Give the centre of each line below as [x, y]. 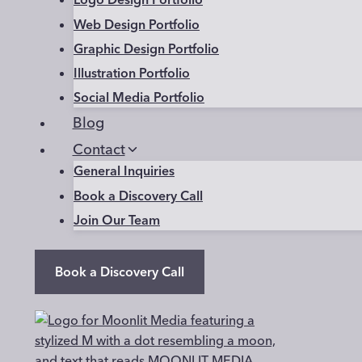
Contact [99, 149]
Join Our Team [117, 219]
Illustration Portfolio [132, 72]
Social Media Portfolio [139, 97]
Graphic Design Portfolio [146, 48]
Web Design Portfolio [137, 24]
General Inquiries [124, 171]
